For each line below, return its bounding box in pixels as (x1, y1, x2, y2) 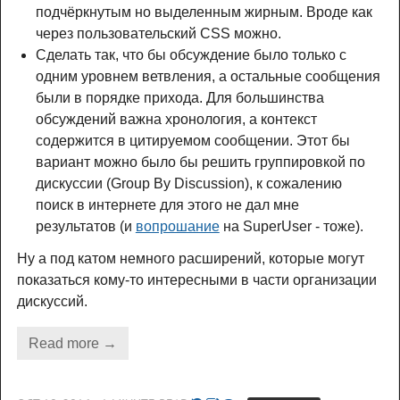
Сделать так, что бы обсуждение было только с (35, 46, 346, 62)
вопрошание (135, 218, 220, 234)
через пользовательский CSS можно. (35, 25, 281, 41)
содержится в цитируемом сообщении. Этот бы (35, 132, 350, 148)
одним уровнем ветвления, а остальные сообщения (35, 68, 380, 84)
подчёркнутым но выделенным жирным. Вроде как (35, 4, 372, 20)
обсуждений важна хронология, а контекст (35, 111, 317, 127)
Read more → (28, 335, 117, 351)
